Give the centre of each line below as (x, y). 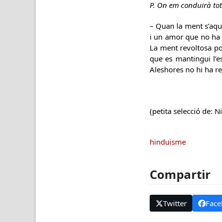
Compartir (180, 174)
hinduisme (168, 142)
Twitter (175, 203)
